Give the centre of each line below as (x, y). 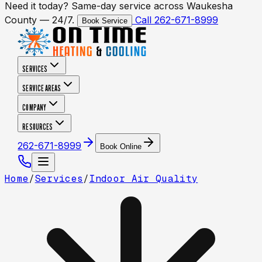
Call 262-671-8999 (175, 20)
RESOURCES (37, 127)
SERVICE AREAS (42, 88)
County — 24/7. (41, 20)
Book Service (105, 21)
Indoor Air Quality (144, 179)
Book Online (121, 146)
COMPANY (34, 108)
